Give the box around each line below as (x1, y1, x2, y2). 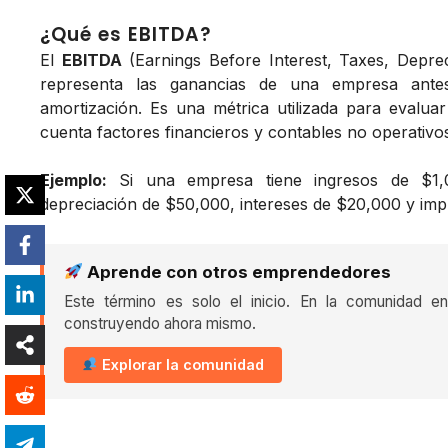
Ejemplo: (40, 169, 107, 190)
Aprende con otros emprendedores (83, 261, 392, 282)
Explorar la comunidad (98, 355, 265, 373)
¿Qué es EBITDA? (40, 20, 212, 48)
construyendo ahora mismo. (64, 313, 256, 333)
